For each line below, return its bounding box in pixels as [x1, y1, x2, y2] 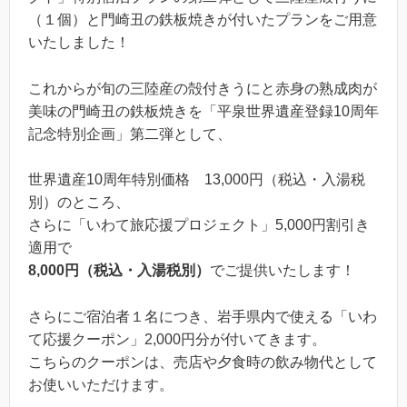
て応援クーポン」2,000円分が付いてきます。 [28, 331, 326, 347]
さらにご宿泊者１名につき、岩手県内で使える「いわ [28, 308, 377, 324]
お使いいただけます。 [28, 376, 174, 392]
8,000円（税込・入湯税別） [28, 263, 210, 279]
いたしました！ [28, 35, 130, 50]
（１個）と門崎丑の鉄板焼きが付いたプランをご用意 [28, 12, 377, 27]
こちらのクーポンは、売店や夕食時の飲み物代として [28, 353, 377, 370]
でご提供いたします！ [210, 263, 355, 279]
